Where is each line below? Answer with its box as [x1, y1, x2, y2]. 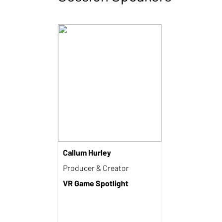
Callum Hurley [63, 148, 111, 157]
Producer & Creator [63, 163, 129, 172]
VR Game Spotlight [63, 178, 128, 188]
